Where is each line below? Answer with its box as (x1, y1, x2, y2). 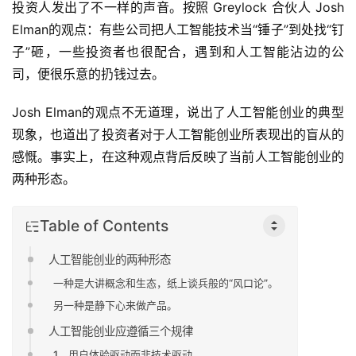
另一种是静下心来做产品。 (53, 298, 178, 311)
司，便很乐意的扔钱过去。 (12, 66, 164, 83)
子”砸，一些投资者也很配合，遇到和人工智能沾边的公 (12, 44, 344, 60)
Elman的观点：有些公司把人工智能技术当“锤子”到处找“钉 (12, 21, 344, 38)
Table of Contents (40, 215, 168, 235)
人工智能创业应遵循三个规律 (48, 323, 194, 338)
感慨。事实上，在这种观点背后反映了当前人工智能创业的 (12, 149, 344, 165)
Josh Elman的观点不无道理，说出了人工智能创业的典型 (12, 104, 344, 121)
